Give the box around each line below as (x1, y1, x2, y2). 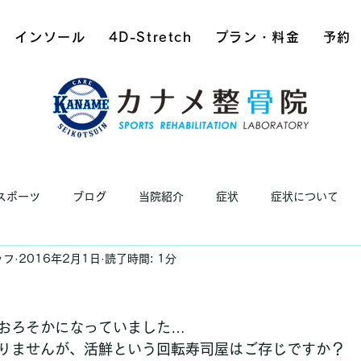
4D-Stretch (108, 31, 193, 44)
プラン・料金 (214, 31, 301, 44)
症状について (271, 190, 338, 202)
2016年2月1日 (19, 252, 101, 264)
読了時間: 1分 (105, 252, 176, 264)
